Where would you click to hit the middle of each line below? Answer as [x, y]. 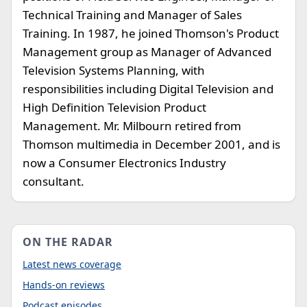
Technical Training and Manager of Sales [132, 15]
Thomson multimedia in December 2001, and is [151, 144]
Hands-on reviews [64, 285]
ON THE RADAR [68, 242]
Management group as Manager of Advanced [147, 52]
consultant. [53, 181]
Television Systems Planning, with [114, 70]
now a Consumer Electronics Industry [124, 163]
